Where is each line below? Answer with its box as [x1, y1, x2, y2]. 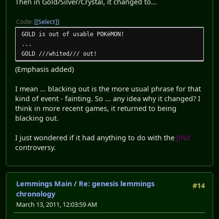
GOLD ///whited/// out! [22, 49, 97, 57]
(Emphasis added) [15, 64, 74, 74]
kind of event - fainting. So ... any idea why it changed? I [15, 93, 200, 103]
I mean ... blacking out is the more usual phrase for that [15, 84, 201, 93]
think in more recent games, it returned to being [15, 103, 176, 113]
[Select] [36, 17, 57, 26]
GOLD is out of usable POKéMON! [22, 30, 124, 38]
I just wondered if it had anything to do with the [15, 132, 176, 142]
